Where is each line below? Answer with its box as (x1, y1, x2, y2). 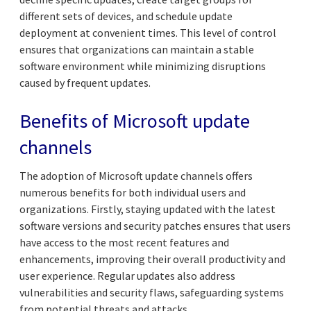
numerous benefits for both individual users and (19, 185, 246, 199)
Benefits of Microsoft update (19, 108, 250, 133)
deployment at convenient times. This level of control (19, 25, 276, 40)
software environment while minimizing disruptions (19, 58, 266, 73)
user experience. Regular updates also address (19, 268, 235, 283)
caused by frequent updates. (19, 75, 151, 90)
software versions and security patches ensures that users (19, 218, 291, 233)
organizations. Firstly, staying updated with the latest (19, 201, 276, 216)
